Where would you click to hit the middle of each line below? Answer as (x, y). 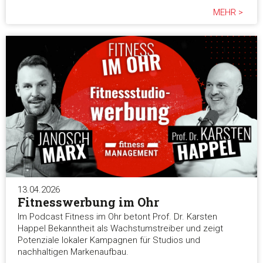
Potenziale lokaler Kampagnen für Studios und (109, 240)
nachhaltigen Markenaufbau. (73, 252)
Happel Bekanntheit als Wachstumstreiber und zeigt (120, 229)
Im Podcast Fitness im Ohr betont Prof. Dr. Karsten (117, 217)
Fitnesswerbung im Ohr (88, 202)
